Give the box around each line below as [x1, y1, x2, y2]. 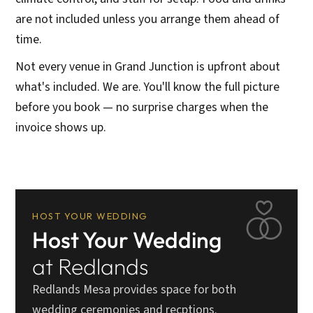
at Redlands [32, 252, 149, 280]
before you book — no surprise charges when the [15, 98, 269, 116]
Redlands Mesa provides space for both [32, 280, 237, 298]
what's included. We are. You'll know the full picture [15, 78, 280, 96]
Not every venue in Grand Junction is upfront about [15, 57, 281, 75]
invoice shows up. [15, 118, 107, 136]
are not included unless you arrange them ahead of [15, 10, 280, 28]
